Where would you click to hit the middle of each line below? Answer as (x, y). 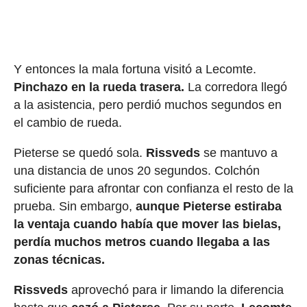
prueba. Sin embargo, (74, 207)
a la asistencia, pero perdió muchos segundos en (147, 105)
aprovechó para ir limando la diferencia (175, 290)
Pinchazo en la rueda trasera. (99, 87)
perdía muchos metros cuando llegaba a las (142, 242)
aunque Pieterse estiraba (208, 207)
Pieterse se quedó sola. (79, 153)
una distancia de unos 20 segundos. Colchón (136, 171)
